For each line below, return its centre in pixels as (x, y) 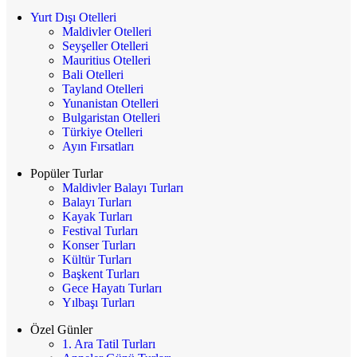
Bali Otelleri (93, 75)
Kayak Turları (97, 217)
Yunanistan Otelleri (110, 104)
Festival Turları (100, 231)
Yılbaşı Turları (98, 303)
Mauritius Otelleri (106, 61)
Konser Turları (99, 245)
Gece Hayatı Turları (112, 288)
